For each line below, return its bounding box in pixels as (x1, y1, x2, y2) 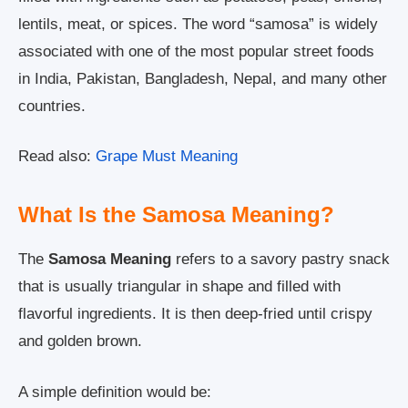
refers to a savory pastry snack (171, 250, 390, 269)
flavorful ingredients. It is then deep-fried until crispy (18, 305, 372, 323)
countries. (18, 97, 86, 115)
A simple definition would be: (18, 382, 211, 401)
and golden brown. (18, 332, 142, 351)
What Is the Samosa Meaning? (18, 202, 334, 228)
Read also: (18, 148, 96, 166)
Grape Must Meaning (96, 148, 238, 166)
